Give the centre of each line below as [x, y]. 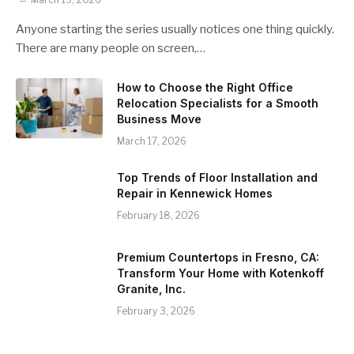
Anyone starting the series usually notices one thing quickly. [175, 29]
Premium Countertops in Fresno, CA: [218, 257]
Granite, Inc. [151, 288]
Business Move [159, 119]
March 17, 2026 [152, 141]
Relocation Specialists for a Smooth [218, 103]
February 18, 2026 [158, 215]
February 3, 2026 [156, 311]
